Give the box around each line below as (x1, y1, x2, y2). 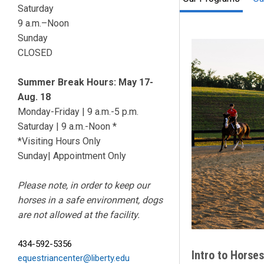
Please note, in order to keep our (18, 179, 150, 191)
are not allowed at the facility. (18, 209, 140, 220)
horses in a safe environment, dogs (18, 194, 163, 206)
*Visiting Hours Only (18, 135, 101, 147)
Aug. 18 (18, 91, 51, 103)
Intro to (192, 247, 230, 262)
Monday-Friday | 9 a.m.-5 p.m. (18, 105, 138, 117)
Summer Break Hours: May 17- (18, 76, 153, 88)
